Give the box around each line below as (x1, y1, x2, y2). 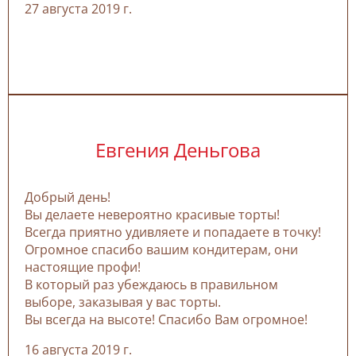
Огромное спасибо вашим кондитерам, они (25, 241, 298, 259)
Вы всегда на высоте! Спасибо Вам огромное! (25, 311, 308, 329)
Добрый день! (25, 188, 114, 207)
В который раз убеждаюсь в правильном (25, 276, 278, 294)
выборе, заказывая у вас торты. (25, 293, 224, 311)
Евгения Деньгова (95, 137, 261, 164)
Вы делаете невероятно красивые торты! (25, 206, 280, 224)
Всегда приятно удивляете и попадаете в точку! (25, 223, 324, 242)
